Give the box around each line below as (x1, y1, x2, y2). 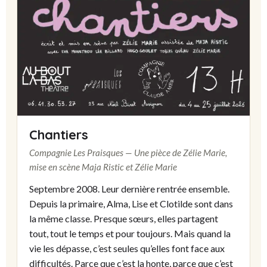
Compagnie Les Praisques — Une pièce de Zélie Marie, (29, 147, 227, 159)
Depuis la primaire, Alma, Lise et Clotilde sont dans (29, 198, 233, 210)
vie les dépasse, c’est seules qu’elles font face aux (29, 243, 225, 254)
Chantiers (29, 126, 88, 143)
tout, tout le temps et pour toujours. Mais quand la (29, 228, 231, 240)
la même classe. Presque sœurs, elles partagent (29, 213, 218, 225)
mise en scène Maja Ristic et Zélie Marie (29, 162, 177, 173)
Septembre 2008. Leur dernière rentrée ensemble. (29, 183, 229, 195)
